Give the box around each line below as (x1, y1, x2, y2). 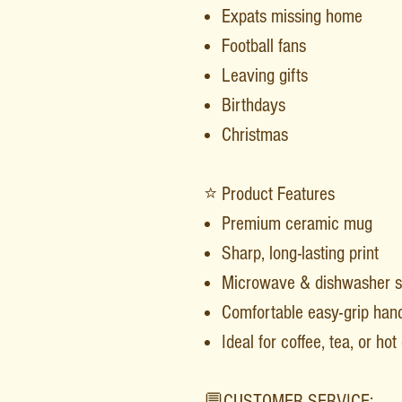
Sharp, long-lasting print (222, 241, 379, 265)
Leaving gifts (222, 64, 308, 87)
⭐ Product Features (204, 182, 335, 205)
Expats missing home (222, 4, 363, 28)
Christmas (222, 123, 288, 146)
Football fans (222, 34, 306, 57)
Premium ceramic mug (222, 212, 372, 235)
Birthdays (222, 93, 285, 117)
